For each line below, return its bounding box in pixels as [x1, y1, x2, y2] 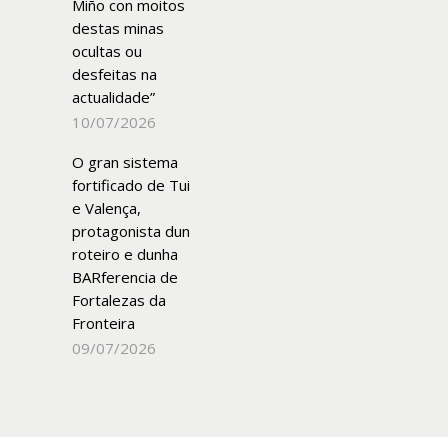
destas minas [72, 18, 164, 38]
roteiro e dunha [72, 244, 178, 264]
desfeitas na [72, 64, 157, 84]
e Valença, [72, 198, 141, 218]
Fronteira [72, 313, 135, 333]
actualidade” [72, 87, 155, 107]
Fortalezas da [72, 290, 166, 310]
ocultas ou [72, 41, 142, 61]
